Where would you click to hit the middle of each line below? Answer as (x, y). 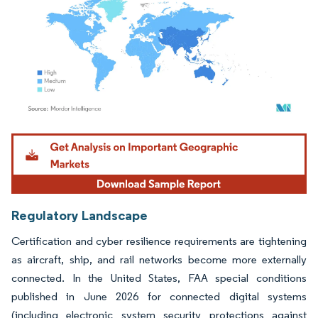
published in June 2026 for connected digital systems (159, 296)
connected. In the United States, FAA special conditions (159, 278)
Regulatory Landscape (79, 215)
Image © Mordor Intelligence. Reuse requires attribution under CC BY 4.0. (150, 136)
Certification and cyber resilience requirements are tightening (159, 241)
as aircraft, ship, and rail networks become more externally (159, 259)
